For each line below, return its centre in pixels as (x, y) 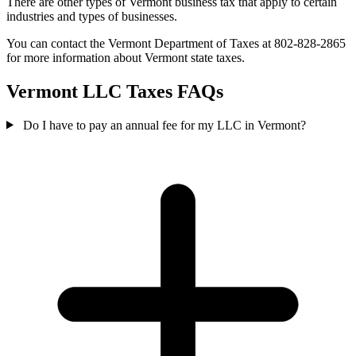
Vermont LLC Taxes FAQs (115, 91)
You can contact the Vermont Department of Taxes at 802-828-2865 (176, 43)
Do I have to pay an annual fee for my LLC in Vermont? (164, 125)
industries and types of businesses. (92, 16)
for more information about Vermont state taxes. (126, 57)
